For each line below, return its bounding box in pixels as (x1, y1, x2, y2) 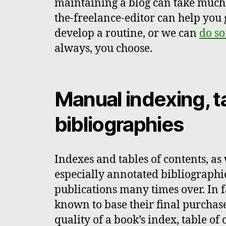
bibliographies (54, 112, 184, 137)
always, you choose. (54, 42, 152, 56)
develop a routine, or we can (54, 27, 199, 41)
